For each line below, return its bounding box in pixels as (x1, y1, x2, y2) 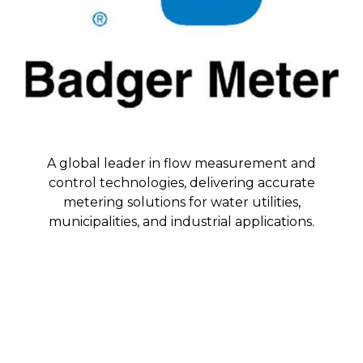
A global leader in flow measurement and (47, 156, 316, 172)
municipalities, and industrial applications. (49, 214, 314, 230)
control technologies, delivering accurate (48, 175, 315, 191)
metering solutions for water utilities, (62, 194, 301, 211)
